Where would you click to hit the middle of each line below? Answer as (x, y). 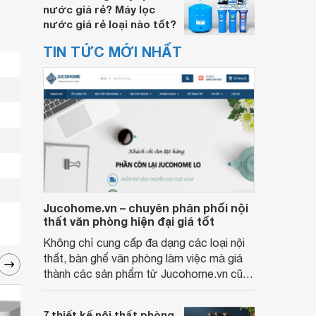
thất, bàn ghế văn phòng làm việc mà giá (143, 258)
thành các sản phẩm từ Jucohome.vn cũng (149, 274)
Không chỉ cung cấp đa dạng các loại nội (144, 243)
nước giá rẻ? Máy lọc (99, 9)
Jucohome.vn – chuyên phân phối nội (146, 208)
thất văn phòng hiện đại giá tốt (129, 221)
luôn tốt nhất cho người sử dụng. (124, 289)
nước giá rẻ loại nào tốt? (110, 24)
